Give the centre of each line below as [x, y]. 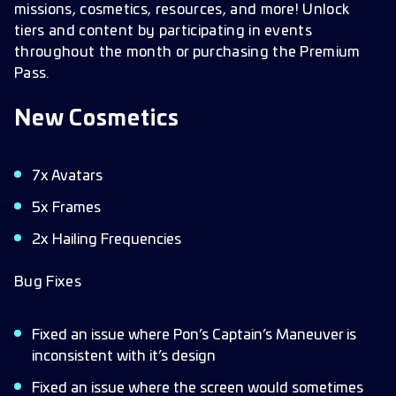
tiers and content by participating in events [164, 31]
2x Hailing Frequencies [107, 240]
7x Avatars [67, 176]
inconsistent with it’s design [124, 356]
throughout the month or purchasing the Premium [187, 52]
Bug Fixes [48, 282]
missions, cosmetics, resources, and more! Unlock [182, 10]
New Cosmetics [97, 119]
